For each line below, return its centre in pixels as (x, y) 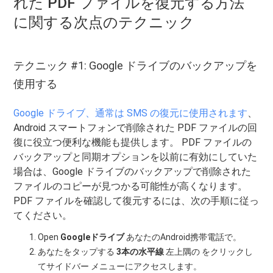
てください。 (43, 215)
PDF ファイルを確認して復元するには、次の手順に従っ (136, 201)
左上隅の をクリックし (209, 252)
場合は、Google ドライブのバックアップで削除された (133, 172)
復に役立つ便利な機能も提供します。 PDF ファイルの (133, 142)
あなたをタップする (76, 252)
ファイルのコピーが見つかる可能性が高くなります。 (131, 186)
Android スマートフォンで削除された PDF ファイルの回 (136, 128)
